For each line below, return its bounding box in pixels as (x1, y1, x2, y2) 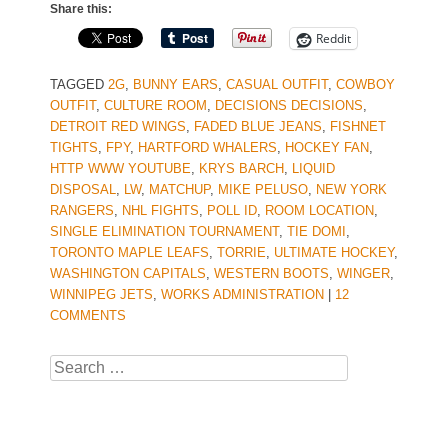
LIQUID (292, 161, 335, 177)
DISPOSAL (50, 182, 116, 198)
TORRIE (217, 245, 266, 261)
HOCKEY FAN (285, 140, 369, 156)
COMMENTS (50, 308, 126, 324)
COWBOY (336, 77, 395, 93)
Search (50, 354, 101, 372)
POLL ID (207, 203, 257, 219)
